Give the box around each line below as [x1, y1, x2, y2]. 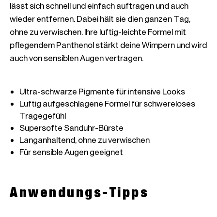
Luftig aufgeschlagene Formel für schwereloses [19, 98, 195, 108]
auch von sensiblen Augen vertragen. [10, 53, 143, 63]
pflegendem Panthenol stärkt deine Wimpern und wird [10, 40, 207, 50]
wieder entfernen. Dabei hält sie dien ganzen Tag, [10, 14, 190, 24]
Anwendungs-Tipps [10, 183, 149, 201]
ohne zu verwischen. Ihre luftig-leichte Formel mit [10, 27, 186, 37]
